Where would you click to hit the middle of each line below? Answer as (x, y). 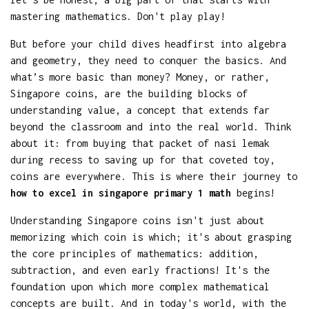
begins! (253, 192)
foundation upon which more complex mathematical (140, 286)
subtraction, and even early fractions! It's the (140, 270)
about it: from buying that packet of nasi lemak (140, 143)
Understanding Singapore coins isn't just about (137, 220)
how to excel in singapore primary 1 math (121, 192)
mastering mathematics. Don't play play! (118, 16)
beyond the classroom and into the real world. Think (151, 126)
